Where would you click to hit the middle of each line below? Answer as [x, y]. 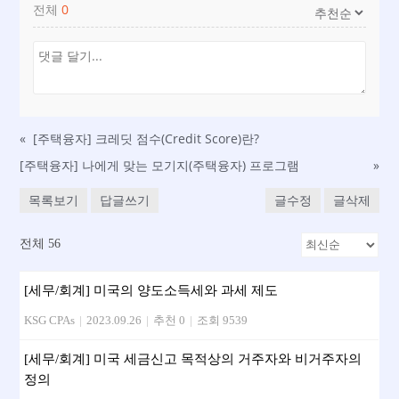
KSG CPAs [50, 321]
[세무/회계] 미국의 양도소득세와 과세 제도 [151, 291]
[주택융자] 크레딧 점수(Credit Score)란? [147, 139]
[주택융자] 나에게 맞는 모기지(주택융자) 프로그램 [160, 166]
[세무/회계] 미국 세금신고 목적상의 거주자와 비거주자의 [193, 359]
